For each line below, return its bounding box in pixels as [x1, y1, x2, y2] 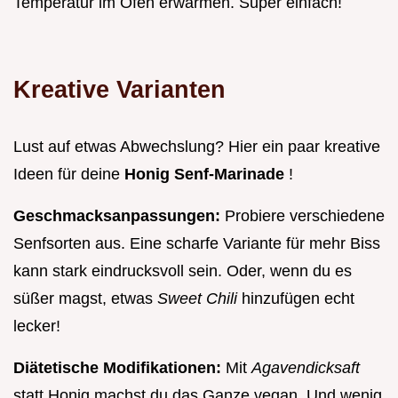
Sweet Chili [157, 289, 242, 307]
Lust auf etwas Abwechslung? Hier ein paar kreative [13, 137, 380, 155]
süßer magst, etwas [13, 289, 157, 307]
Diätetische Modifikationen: [13, 358, 226, 377]
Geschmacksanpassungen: [13, 206, 225, 225]
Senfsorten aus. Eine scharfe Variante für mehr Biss [13, 234, 380, 252]
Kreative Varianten [13, 75, 226, 103]
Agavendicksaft [251, 358, 360, 377]
